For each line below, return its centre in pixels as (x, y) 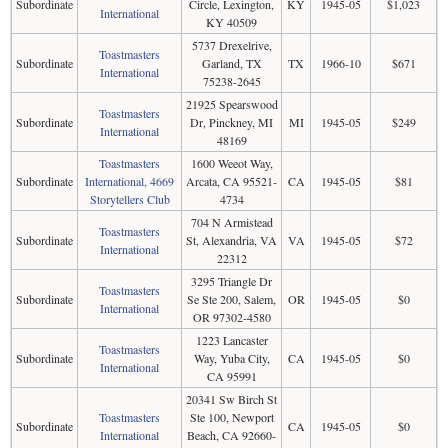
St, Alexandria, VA (231, 240)
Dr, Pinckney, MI (231, 122)
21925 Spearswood (231, 104)
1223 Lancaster (231, 340)
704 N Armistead (231, 222)
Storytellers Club (129, 199)
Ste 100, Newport (231, 417)
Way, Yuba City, (231, 358)
